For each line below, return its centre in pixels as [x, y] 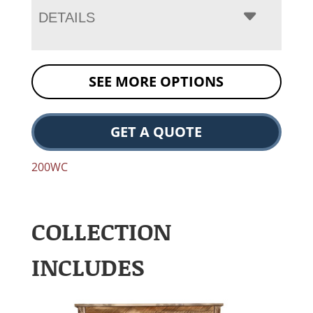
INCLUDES [88, 267]
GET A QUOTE [156, 132]
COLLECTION [101, 231]
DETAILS [66, 18]
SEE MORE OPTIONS [156, 82]
